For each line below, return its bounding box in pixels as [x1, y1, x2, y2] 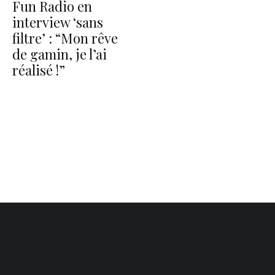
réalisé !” [12, 61, 65, 79]
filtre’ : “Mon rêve [12, 29, 118, 47]
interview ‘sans [12, 13, 103, 31]
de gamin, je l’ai [12, 45, 107, 63]
